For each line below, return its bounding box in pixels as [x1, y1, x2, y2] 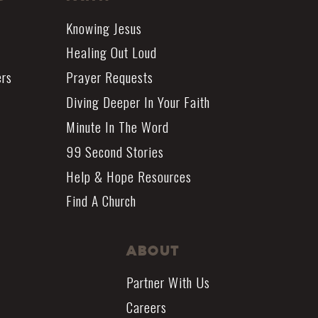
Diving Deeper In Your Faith [65, 92, 210, 113]
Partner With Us [126, 272, 210, 293]
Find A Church [65, 190, 136, 212]
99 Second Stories [65, 141, 164, 162]
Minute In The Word [65, 116, 169, 137]
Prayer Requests [65, 67, 153, 88]
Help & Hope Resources [65, 165, 192, 187]
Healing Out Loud [65, 42, 157, 63]
